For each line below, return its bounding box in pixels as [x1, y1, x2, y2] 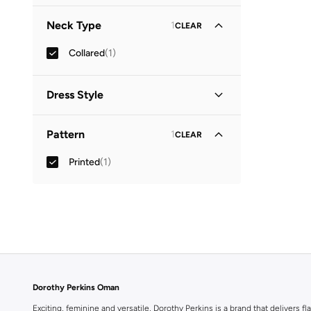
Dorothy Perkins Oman [33, 283, 119, 292]
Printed [69, 155, 100, 168]
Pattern [47, 128, 85, 141]
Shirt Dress [69, 116, 117, 128]
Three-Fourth [69, 7, 128, 19]
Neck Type [47, 19, 101, 32]
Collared [69, 47, 105, 59]
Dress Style [47, 88, 103, 101]
